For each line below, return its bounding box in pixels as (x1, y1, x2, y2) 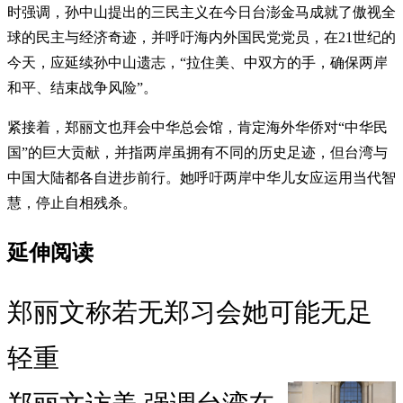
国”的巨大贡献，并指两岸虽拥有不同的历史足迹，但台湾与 (7, 144, 388, 160)
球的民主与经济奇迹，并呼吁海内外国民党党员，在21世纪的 (7, 29, 396, 45)
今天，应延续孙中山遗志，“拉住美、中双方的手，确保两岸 (7, 54, 388, 70)
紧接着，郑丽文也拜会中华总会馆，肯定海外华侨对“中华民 (7, 119, 388, 135)
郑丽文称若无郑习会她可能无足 (7, 298, 372, 327)
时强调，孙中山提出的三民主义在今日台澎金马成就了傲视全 (7, 4, 396, 20)
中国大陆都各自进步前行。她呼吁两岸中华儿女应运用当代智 (7, 169, 396, 185)
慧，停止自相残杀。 (7, 194, 137, 210)
